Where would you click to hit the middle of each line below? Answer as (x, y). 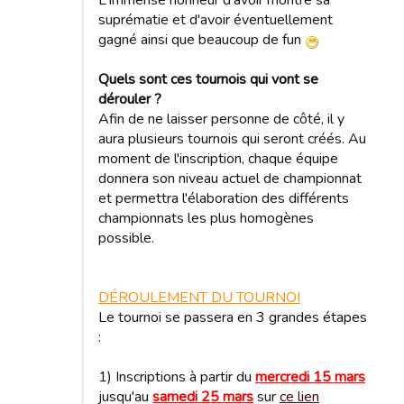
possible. (126, 238)
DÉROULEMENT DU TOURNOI (199, 297)
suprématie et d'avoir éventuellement (216, 19)
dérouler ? (130, 99)
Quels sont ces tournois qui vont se (208, 79)
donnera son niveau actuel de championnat (230, 178)
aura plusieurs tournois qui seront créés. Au (232, 138)
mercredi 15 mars (310, 376)
